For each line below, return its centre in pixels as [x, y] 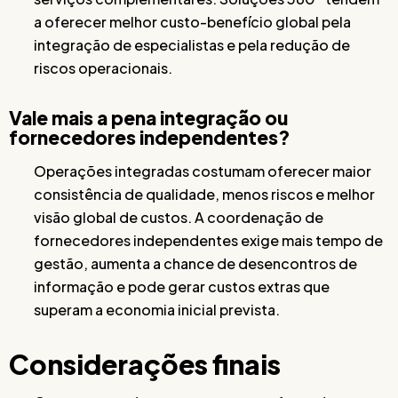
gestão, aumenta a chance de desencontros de [195, 263]
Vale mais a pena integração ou [148, 117]
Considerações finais [145, 364]
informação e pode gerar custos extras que [182, 286]
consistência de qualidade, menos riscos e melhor [204, 194]
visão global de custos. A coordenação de [179, 217]
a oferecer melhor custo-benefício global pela [192, 21]
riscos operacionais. [103, 68]
